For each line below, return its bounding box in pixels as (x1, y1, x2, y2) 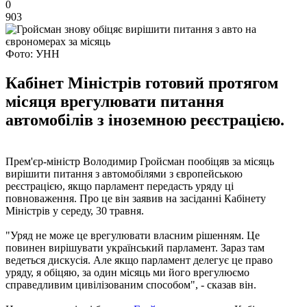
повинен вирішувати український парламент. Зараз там (5, 241, 265, 254)
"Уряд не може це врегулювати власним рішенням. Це (5, 229, 260, 241)
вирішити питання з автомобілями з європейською (5, 167, 243, 180)
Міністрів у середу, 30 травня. (5, 204, 144, 217)
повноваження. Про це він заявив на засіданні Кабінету (5, 192, 266, 204)
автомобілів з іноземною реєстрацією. (5, 110, 284, 129)
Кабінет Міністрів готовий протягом (5, 73, 278, 92)
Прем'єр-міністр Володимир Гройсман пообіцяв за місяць (5, 155, 274, 167)
